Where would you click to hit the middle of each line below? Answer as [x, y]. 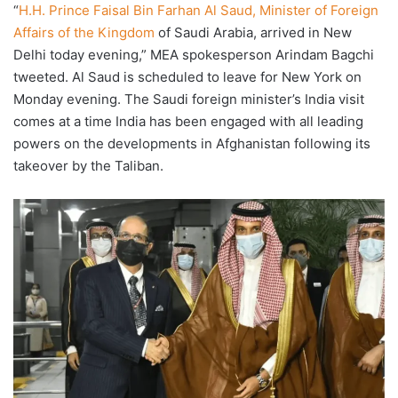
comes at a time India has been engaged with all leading [188, 122]
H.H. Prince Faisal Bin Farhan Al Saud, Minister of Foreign [199, 11]
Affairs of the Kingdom [84, 33]
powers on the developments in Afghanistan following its [192, 144]
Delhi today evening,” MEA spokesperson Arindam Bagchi [194, 55]
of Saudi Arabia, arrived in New [253, 33]
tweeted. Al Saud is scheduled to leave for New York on [187, 77]
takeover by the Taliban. [88, 166]
